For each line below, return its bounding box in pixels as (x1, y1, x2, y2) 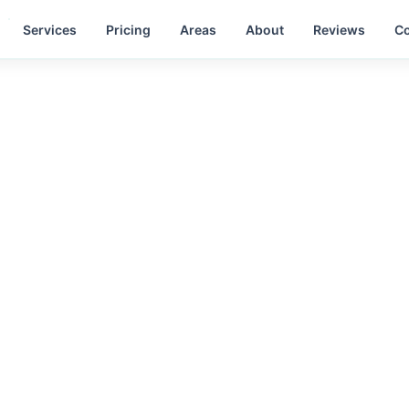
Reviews (313, 21, 366, 37)
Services (23, 21, 78, 37)
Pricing (106, 21, 152, 37)
